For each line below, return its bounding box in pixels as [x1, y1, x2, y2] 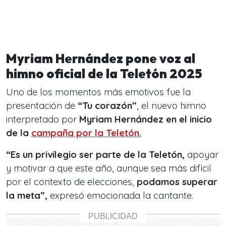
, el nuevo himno [137, 100, 206, 111]
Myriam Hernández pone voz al [6, 50, 195, 67]
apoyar [185, 149, 218, 160]
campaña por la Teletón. [31, 127, 141, 139]
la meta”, [6, 190, 47, 201]
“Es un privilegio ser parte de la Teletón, [6, 149, 185, 160]
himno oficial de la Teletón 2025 [6, 66, 202, 82]
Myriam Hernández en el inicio [79, 114, 212, 125]
